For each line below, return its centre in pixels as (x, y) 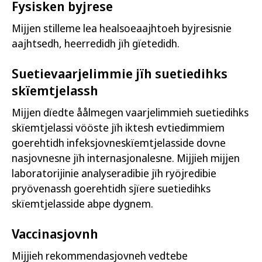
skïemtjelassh (55, 90)
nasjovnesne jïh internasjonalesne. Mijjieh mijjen (126, 158)
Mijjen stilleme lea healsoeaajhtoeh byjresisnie (122, 28)
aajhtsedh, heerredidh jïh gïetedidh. (96, 43)
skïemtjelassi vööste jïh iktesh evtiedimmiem (118, 127)
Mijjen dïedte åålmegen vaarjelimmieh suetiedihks (130, 112)
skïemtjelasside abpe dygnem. (82, 204)
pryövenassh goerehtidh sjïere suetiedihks (111, 188)
